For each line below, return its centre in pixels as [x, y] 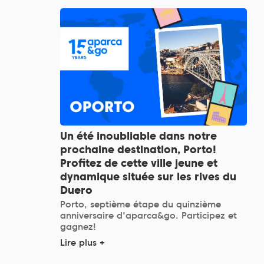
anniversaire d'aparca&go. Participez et [148, 215]
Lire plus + [82, 242]
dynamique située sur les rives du [148, 176]
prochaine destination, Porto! [138, 149]
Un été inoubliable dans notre [138, 136]
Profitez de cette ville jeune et [139, 163]
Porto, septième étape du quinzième [141, 204]
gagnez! [78, 227]
